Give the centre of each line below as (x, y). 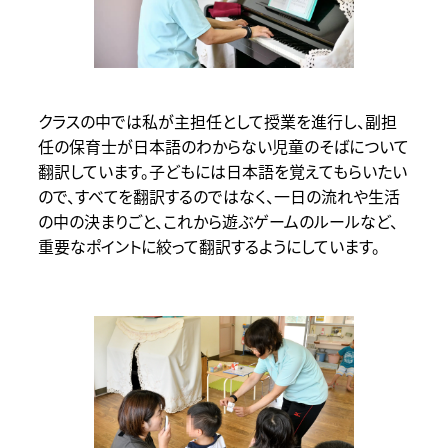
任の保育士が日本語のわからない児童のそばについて (223, 146)
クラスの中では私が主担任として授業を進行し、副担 (217, 121)
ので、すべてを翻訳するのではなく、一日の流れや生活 (218, 196)
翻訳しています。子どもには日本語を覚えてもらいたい (222, 171)
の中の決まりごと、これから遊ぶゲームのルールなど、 (217, 221)
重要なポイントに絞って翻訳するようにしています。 (208, 246)
